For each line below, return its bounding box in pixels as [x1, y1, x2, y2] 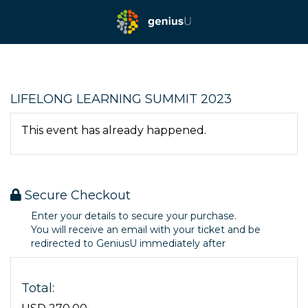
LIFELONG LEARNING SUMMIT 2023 [10, 91, 232, 107]
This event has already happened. [21, 124, 206, 137]
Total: [21, 280, 54, 296]
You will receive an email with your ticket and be [31, 223, 261, 236]
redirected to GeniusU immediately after [31, 237, 225, 250]
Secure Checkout [21, 188, 131, 203]
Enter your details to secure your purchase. [31, 210, 236, 222]
